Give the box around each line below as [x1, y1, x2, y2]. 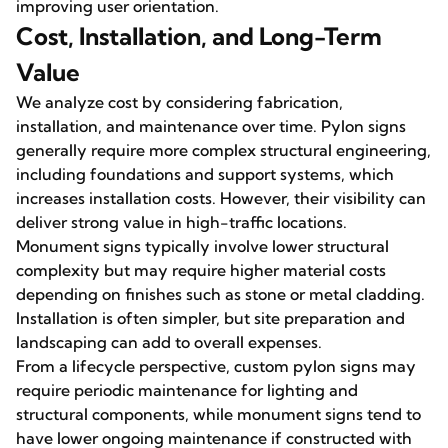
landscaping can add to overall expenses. [16, 332, 322, 352]
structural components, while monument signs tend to [16, 404, 421, 424]
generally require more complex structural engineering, [16, 140, 431, 160]
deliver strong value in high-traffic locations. [16, 212, 347, 232]
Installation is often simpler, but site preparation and [16, 308, 405, 328]
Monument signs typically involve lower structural [16, 236, 389, 256]
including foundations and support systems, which [16, 164, 394, 184]
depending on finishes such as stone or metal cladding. [16, 284, 425, 304]
